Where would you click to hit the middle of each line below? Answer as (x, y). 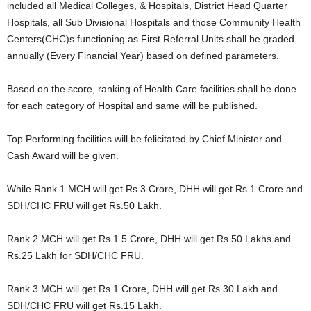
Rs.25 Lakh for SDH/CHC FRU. (75, 255)
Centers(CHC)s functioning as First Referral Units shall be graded (151, 39)
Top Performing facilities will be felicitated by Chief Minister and (144, 139)
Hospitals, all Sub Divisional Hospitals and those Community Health (154, 22)
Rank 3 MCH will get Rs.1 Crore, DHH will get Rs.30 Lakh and (142, 289)
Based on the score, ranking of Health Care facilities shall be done (152, 89)
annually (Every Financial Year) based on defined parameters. (143, 56)
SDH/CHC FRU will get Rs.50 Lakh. (84, 205)
